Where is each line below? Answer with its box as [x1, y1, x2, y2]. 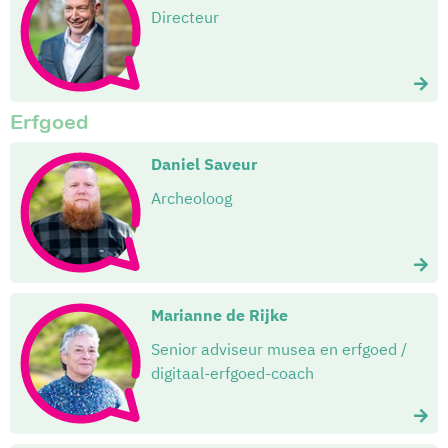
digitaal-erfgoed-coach [151, 363, 314, 384]
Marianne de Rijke [151, 305, 288, 326]
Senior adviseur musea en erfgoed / [151, 339, 407, 360]
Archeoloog [151, 188, 232, 209]
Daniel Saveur [151, 154, 257, 175]
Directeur [151, 7, 219, 28]
